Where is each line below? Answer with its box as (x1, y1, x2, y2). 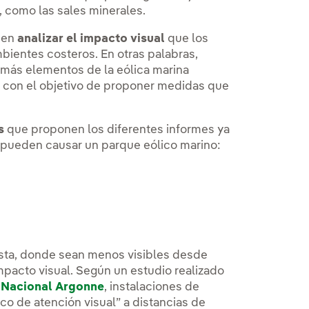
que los (165, 33, 209, 46)
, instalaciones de (104, 281, 200, 294)
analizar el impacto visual (17, 33, 166, 46)
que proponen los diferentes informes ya (4, 124, 230, 137)
